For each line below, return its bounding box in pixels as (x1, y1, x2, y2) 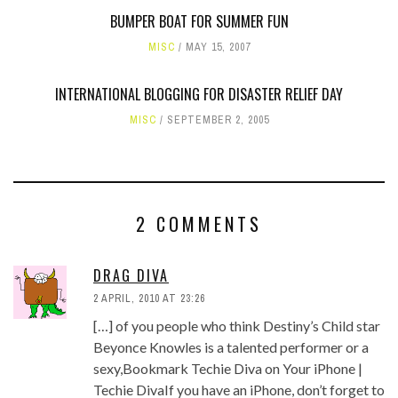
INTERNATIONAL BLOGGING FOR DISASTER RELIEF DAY (55, 83, 343, 105)
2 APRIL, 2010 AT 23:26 (93, 291, 205, 306)
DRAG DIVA (93, 264, 169, 286)
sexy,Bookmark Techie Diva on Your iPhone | (93, 359, 362, 377)
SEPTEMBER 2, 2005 (166, 112, 269, 127)
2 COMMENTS (136, 210, 262, 237)
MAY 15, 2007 (185, 39, 251, 54)
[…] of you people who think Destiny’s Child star (93, 316, 380, 334)
